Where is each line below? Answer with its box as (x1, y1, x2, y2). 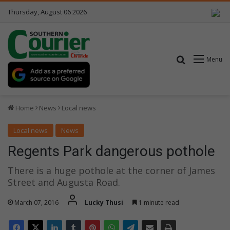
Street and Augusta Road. (8, 176, 120, 188)
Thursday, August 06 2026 (8, 7, 87, 16)
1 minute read (137, 198, 179, 207)
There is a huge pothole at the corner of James (8, 164, 215, 177)
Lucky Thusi (85, 198, 123, 207)
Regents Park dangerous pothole (8, 142, 215, 160)
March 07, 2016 (14, 198, 59, 207)
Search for (186, 53, 226, 65)
